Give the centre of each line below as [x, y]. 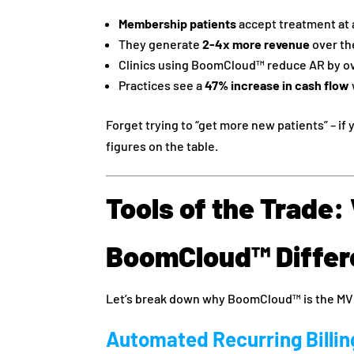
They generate [161, 43]
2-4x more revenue [256, 43]
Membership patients [178, 23]
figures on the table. [162, 145]
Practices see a [162, 85]
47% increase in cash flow [277, 85]
